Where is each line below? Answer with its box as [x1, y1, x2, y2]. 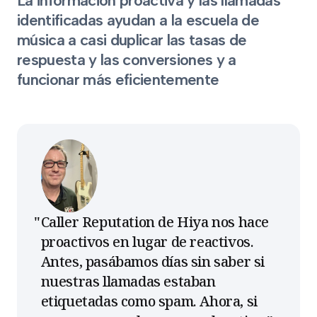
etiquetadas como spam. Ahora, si [40, 292, 258, 311]
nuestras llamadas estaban [40, 272, 216, 292]
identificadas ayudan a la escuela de [17, 10, 259, 30]
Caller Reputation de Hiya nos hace [40, 212, 269, 232]
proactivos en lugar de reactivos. [40, 232, 254, 252]
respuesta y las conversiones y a [17, 50, 236, 69]
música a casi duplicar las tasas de [17, 30, 247, 50]
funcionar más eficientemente [17, 69, 219, 89]
